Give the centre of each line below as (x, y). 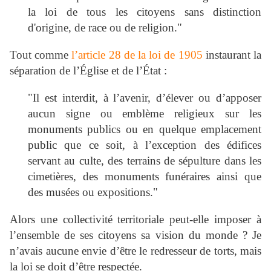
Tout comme (41, 55)
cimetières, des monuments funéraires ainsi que (145, 177)
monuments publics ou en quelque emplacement (145, 129)
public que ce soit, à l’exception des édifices (145, 145)
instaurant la (232, 55)
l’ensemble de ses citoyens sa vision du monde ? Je (135, 235)
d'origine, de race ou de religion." (105, 28)
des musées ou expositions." (93, 192)
